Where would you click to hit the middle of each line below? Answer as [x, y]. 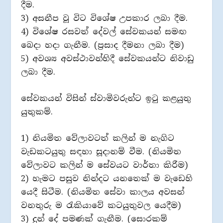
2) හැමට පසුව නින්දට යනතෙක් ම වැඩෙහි [107, 178]
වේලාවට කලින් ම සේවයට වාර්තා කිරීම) [105, 165]
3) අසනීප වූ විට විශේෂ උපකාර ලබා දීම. [105, 18]
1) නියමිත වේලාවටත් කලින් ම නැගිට [98, 138]
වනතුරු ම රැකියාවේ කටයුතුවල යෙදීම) [101, 205]
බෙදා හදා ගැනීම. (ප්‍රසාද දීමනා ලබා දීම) [103, 45]
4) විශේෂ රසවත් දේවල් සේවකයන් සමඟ [104, 32]
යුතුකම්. [37, 111]
